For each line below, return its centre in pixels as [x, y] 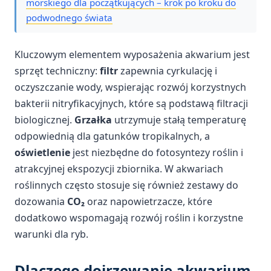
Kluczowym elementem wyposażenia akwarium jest [132, 55]
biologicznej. [44, 120]
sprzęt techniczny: [57, 71]
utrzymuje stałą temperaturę [179, 120]
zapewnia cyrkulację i [168, 71]
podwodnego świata [69, 18]
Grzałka [93, 120]
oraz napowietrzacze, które [149, 202]
